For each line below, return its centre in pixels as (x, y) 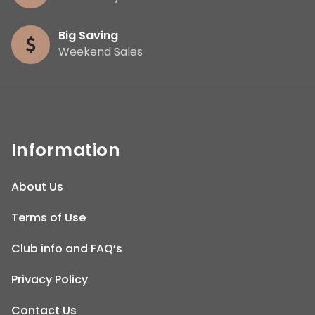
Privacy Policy (50, 279)
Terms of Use (49, 217)
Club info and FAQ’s (67, 248)
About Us (37, 186)
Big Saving (88, 35)
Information (66, 150)
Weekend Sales (101, 51)
